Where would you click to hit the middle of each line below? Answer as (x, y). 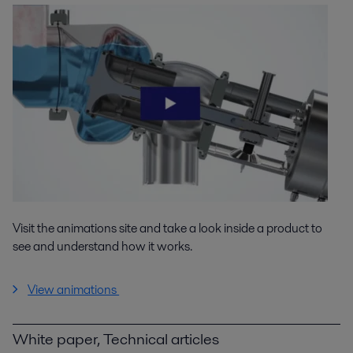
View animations (74, 290)
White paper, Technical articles (116, 339)
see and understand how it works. (104, 247)
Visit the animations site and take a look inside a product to (167, 229)
